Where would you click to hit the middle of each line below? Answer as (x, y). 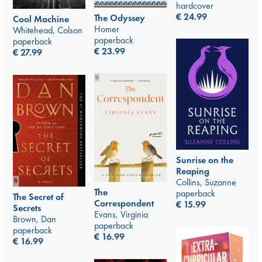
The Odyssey (120, 18)
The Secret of (38, 197)
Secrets (27, 208)
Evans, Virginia (121, 214)
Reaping (193, 171)
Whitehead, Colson (48, 30)
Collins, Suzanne (206, 182)
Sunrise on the (205, 160)
